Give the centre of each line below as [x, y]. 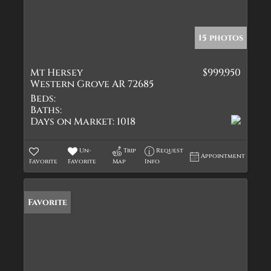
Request [170, 151]
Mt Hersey [57, 73]
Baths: [46, 110]
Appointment [223, 156]
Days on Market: [72, 122]
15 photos [221, 38]
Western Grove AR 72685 [92, 84]
